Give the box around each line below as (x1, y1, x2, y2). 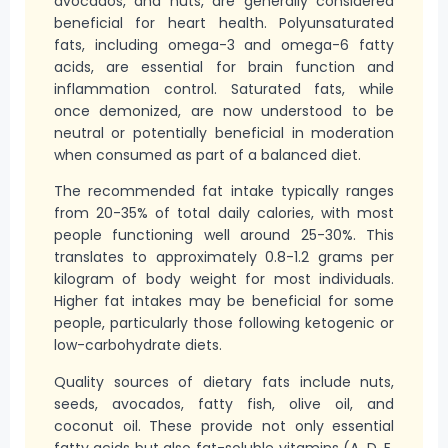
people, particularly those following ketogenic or (53, 313, 395, 334)
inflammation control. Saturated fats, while (53, 78, 395, 99)
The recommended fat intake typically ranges (53, 181, 395, 202)
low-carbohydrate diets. (53, 335, 222, 356)
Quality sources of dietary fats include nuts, (53, 371, 395, 392)
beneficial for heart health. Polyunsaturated (53, 12, 395, 33)
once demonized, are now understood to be (53, 100, 395, 121)
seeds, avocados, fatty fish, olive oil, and (53, 393, 395, 414)
